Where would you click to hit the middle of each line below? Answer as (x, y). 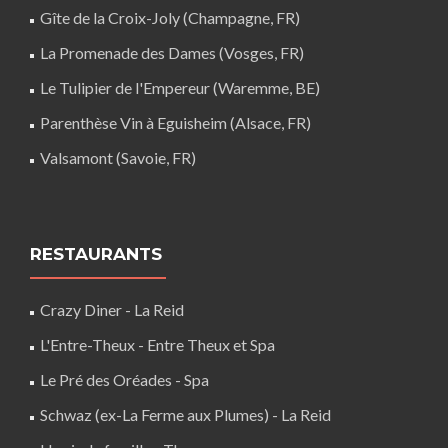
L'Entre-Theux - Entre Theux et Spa (157, 345)
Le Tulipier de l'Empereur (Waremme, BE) (180, 88)
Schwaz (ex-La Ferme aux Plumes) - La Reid (185, 415)
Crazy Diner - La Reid (112, 310)
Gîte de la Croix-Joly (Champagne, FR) (170, 18)
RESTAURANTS (96, 254)
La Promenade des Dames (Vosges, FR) (172, 53)
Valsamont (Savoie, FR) (118, 158)
